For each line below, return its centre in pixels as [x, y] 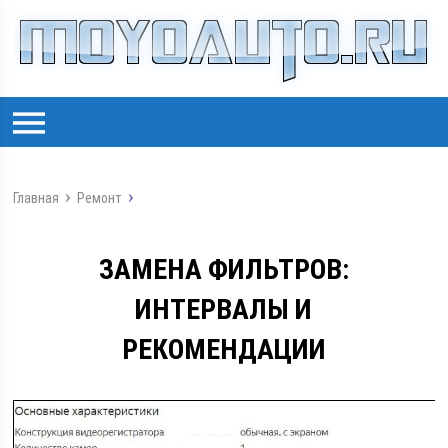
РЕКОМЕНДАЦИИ [223, 349]
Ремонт [100, 198]
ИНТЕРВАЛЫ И [224, 309]
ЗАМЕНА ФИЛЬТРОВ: [223, 269]
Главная [36, 198]
